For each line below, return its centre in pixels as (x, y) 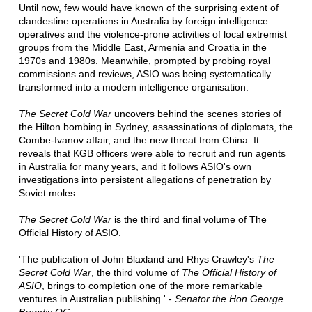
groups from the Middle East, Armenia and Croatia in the (142, 48)
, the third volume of (136, 273)
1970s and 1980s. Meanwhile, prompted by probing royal (144, 61)
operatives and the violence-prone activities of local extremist (153, 34)
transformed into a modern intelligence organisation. (133, 87)
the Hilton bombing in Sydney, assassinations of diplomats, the (156, 127)
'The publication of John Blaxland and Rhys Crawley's (138, 259)
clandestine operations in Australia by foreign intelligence (143, 21)
